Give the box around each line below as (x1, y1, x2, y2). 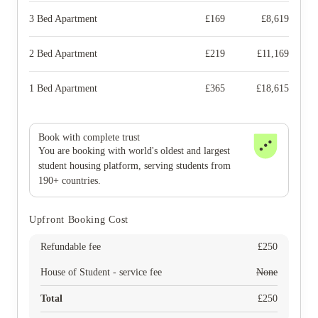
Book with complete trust (38, 132, 140, 143)
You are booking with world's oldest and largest (38, 146, 230, 156)
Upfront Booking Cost (29, 214, 128, 225)
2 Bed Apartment (29, 48, 97, 59)
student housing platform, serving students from (38, 160, 231, 171)
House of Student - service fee (40, 267, 162, 278)
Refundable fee (40, 241, 101, 252)
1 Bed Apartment (29, 83, 97, 94)
